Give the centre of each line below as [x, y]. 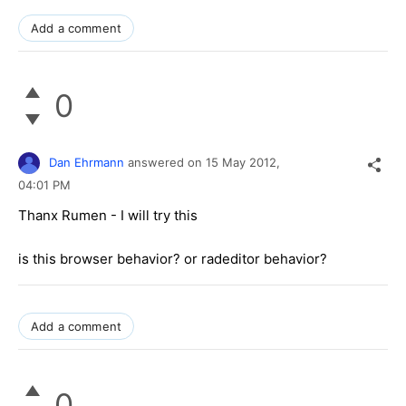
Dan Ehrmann [87, 162]
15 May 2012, [245, 162]
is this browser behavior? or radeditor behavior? [173, 259]
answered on [167, 162]
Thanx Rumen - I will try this [108, 216]
